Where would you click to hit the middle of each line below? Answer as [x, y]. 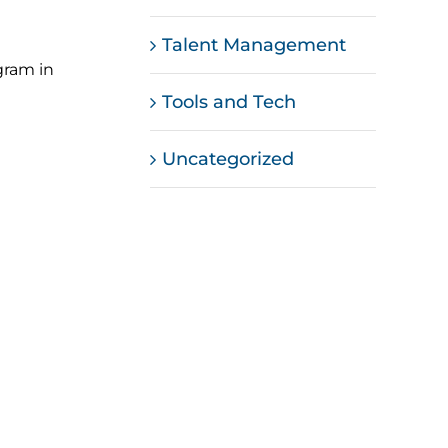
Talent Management [254, 44]
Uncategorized [228, 158]
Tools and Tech [229, 101]
